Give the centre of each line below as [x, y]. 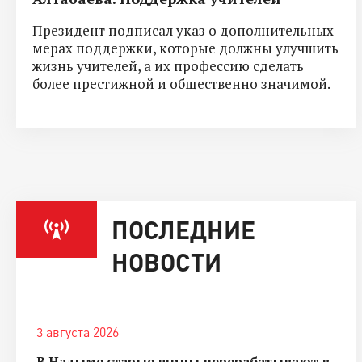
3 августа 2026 [78, 332]
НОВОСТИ [166, 261]
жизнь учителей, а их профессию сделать [168, 65]
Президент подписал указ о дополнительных [183, 30]
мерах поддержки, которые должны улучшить [185, 48]
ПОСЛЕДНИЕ [183, 229]
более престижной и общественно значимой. [181, 83]
